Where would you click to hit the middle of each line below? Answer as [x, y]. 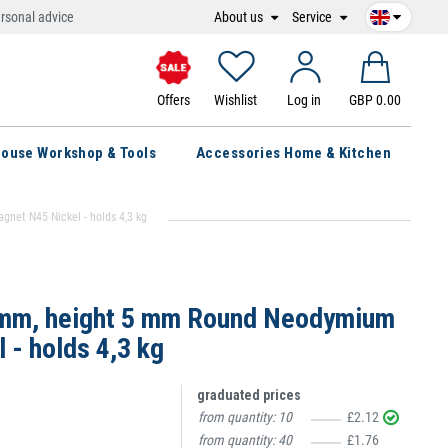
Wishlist [235, 100]
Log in [304, 100]
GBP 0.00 [374, 100]
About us [240, 16]
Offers [173, 99]
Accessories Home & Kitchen [293, 153]
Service [313, 16]
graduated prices [249, 395]
